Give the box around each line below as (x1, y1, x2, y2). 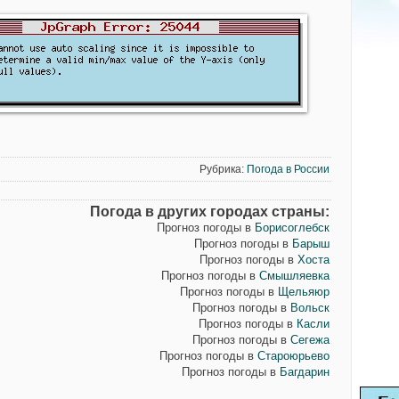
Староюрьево (256, 349, 330, 362)
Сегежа (289, 333, 330, 346)
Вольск (289, 301, 330, 314)
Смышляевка (258, 269, 330, 282)
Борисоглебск (254, 221, 330, 234)
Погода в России (246, 163, 330, 175)
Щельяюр (277, 285, 330, 298)
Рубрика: (199, 163, 247, 175)
